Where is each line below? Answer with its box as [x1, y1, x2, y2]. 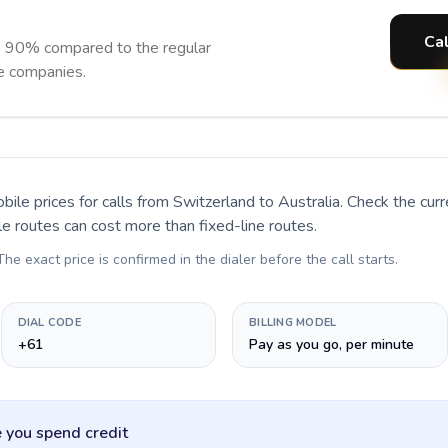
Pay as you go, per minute [249, 335, 414, 354]
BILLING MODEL [249, 315, 337, 330]
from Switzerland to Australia [137, 191, 340, 213]
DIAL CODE [17, 315, 81, 330]
